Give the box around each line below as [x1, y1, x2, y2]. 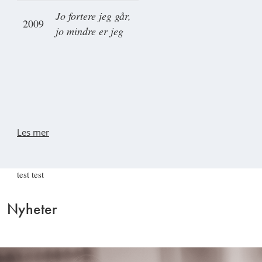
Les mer [17, 126, 49, 138]
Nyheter [7, 198, 57, 219]
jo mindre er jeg [56, 23, 123, 38]
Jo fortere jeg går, [56, 8, 131, 23]
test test [17, 168, 44, 180]
